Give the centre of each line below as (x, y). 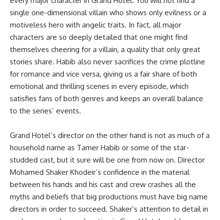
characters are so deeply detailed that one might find (99, 37)
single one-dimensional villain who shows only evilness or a (108, 13)
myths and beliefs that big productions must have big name (109, 197)
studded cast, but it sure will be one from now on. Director (107, 160)
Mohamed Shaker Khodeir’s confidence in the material (100, 172)
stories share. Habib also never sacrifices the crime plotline (108, 62)
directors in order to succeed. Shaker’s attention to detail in (109, 209)
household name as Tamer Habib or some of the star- (99, 148)
